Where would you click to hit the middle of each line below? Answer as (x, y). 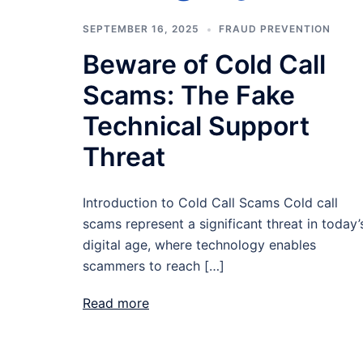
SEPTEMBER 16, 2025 (141, 29)
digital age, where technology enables (199, 245)
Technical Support (196, 126)
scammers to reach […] (154, 266)
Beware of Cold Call (204, 64)
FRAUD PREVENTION (275, 29)
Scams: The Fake (189, 95)
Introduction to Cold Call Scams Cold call (210, 203)
